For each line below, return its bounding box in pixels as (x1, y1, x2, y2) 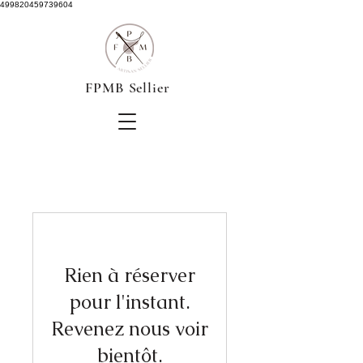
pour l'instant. (69, 289, 190, 314)
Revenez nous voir (51, 316, 208, 341)
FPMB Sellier (85, 79, 170, 96)
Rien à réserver (64, 263, 195, 288)
